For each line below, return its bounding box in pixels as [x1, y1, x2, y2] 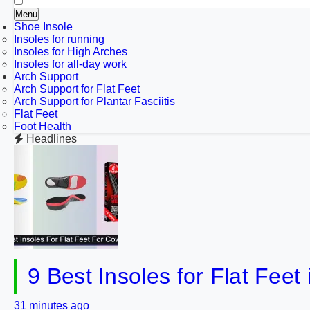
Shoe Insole [14, 21, 73, 33]
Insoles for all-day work [14, 58, 127, 70]
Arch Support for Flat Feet [14, 83, 140, 95]
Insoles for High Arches [14, 46, 127, 57]
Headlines [26, 133, 77, 145]
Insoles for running [14, 33, 104, 45]
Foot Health [14, 120, 71, 132]
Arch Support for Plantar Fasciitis [14, 95, 175, 107]
